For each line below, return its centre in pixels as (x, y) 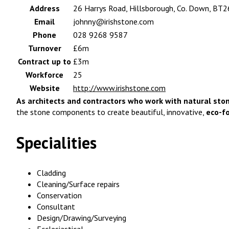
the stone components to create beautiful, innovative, (111, 112)
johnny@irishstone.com (113, 22)
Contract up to (44, 62)
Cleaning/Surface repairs (78, 184)
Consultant (56, 207)
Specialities (56, 142)
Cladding (51, 173)
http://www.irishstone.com (119, 88)
